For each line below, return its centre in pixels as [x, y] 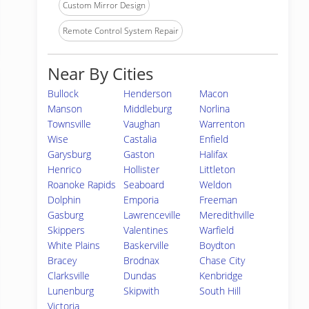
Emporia [141, 200]
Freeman [219, 200]
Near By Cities [100, 73]
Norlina [215, 109]
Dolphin [64, 200]
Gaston [139, 154]
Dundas [140, 276]
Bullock [63, 93]
